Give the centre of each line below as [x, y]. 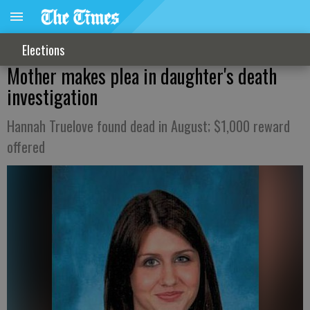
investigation [52, 97]
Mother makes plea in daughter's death [142, 76]
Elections [43, 49]
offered [26, 147]
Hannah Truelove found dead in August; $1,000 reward [148, 126]
